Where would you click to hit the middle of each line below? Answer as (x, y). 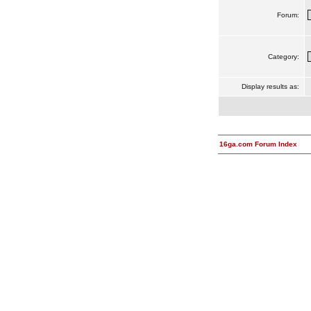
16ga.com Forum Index (258, 144)
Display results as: (271, 86)
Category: (284, 57)
